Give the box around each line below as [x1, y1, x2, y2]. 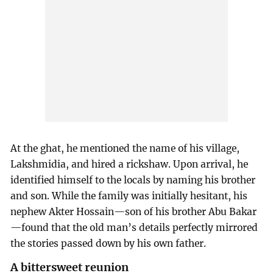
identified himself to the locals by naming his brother [10, 174, 256, 186]
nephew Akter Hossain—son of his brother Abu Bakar [10, 206, 257, 218]
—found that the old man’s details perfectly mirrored [10, 222, 258, 234]
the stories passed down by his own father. [10, 238, 207, 250]
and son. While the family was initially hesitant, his [10, 190, 248, 202]
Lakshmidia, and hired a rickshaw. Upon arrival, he [10, 158, 249, 171]
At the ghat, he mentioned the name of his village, [10, 143, 240, 155]
